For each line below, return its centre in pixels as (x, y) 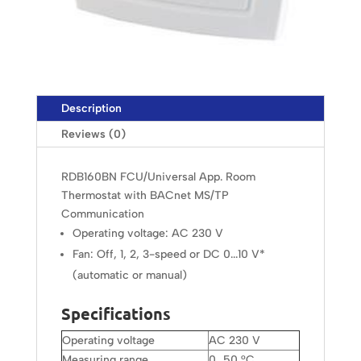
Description (91, 109)
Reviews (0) (93, 135)
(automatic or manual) (129, 276)
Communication (102, 214)
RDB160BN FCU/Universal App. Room (158, 177)
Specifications (116, 314)
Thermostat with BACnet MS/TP (145, 196)
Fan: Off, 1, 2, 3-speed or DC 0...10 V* (168, 255)
